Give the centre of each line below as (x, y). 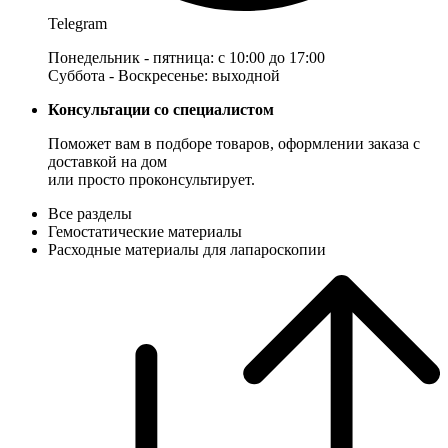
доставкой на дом (107, 162)
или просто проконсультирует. (151, 180)
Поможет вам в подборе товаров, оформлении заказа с (234, 144)
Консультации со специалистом (161, 110)
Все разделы (90, 214)
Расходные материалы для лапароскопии (187, 250)
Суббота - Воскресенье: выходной (164, 76)
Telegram (77, 24)
